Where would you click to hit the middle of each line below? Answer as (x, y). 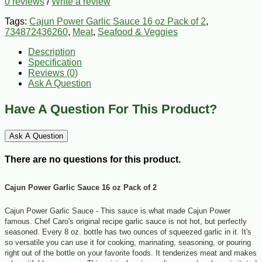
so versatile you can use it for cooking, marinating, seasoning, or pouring (128, 243)
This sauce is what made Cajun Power (166, 211)
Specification (55, 62)
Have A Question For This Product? (111, 109)
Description (52, 51)
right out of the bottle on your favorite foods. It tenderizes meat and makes (131, 253)
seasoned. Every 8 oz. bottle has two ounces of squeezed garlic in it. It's (128, 232)
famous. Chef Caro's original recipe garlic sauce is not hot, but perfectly (126, 222)
